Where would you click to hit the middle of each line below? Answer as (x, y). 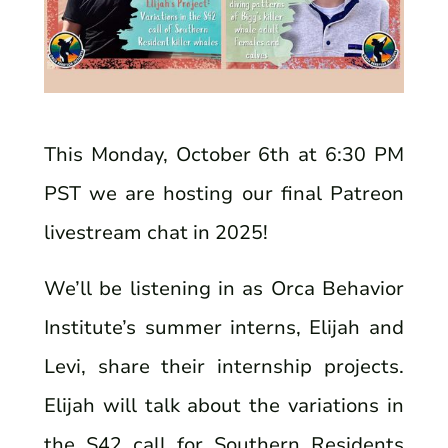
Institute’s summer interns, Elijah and (224, 327)
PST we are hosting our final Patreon (224, 194)
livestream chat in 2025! (156, 233)
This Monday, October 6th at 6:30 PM (224, 155)
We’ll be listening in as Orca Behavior (224, 288)
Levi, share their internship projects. (224, 366)
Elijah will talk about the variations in (224, 405)
